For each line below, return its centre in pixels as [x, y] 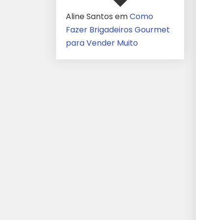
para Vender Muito [102, 43]
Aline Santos [89, 16]
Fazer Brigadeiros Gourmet [118, 30]
